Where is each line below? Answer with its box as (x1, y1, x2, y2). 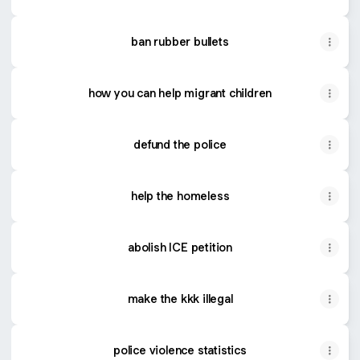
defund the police (133, 137, 227, 152)
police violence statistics (113, 342, 247, 358)
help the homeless (130, 188, 230, 203)
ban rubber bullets (131, 34, 229, 49)
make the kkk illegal (127, 291, 233, 306)
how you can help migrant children (88, 85, 272, 100)
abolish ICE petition (128, 239, 232, 255)
